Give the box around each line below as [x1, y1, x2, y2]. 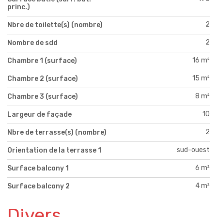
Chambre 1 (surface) [7, 56, 77, 65]
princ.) [7, 2, 30, 11]
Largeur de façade [7, 110, 72, 119]
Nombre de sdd [7, 38, 58, 47]
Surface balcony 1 [7, 164, 69, 172]
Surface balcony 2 [7, 182, 70, 190]
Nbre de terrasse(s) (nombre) [7, 128, 107, 137]
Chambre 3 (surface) [7, 92, 78, 101]
